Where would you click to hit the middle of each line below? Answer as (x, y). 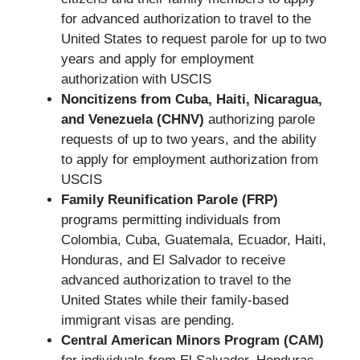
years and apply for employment (157, 59)
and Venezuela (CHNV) (134, 119)
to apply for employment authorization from (189, 159)
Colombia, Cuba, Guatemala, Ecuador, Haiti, (193, 239)
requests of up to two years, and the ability (188, 139)
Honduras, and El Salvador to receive (173, 260)
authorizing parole (261, 119)
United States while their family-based (174, 300)
